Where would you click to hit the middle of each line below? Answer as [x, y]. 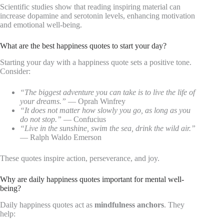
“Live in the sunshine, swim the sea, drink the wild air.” [108, 128]
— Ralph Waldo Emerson [61, 137]
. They [174, 205]
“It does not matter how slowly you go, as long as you [105, 110]
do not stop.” [41, 119]
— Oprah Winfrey [96, 101]
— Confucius [84, 119]
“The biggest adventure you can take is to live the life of [107, 92]
